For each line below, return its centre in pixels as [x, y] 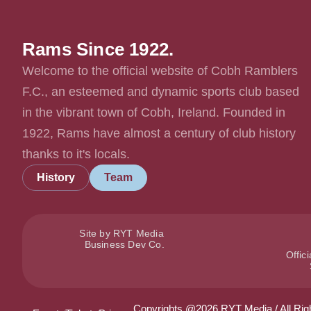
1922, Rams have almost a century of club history [159, 133]
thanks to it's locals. [76, 154]
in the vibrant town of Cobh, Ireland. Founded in [154, 112]
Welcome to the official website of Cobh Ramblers [160, 70]
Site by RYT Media [124, 233]
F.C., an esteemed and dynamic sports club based [161, 91]
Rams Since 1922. [98, 49]
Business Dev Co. [124, 244]
